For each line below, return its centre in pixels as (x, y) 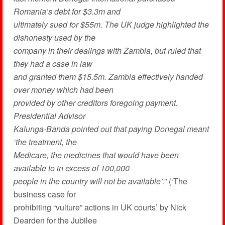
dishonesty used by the (54, 37)
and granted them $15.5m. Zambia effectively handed (108, 77)
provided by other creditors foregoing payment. (95, 103)
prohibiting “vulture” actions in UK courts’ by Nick (100, 207)
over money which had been (63, 90)
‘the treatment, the (45, 142)
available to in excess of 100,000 (71, 168)
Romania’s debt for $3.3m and (67, 11)
